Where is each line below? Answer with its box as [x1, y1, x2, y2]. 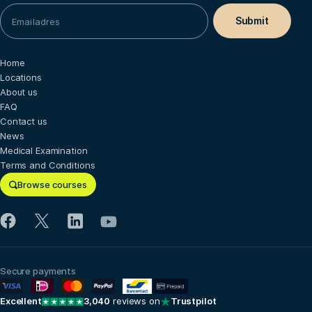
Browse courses [17, 179, 87, 191]
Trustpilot [170, 295, 217, 307]
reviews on [110, 295, 160, 307]
